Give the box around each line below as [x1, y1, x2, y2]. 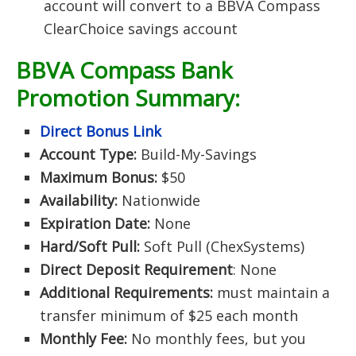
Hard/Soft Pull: [40, 237, 140, 256]
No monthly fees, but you [131, 329, 306, 348]
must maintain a [213, 283, 330, 302]
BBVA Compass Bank [16, 55, 232, 85]
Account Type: [40, 145, 137, 164]
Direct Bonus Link [40, 122, 161, 141]
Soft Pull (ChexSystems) [140, 237, 304, 256]
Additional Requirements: [40, 283, 213, 302]
